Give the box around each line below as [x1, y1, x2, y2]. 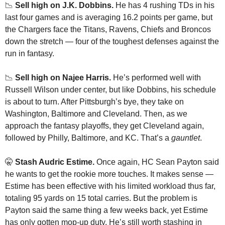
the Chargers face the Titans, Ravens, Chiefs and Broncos [5, 25, 211, 34]
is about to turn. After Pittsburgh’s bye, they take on [5, 97, 184, 106]
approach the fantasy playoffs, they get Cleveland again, [5, 122, 204, 131]
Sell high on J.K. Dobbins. [15, 1, 114, 10]
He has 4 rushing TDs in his [114, 1, 214, 10]
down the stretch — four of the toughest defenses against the [5, 37, 219, 46]
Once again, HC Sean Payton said [96, 158, 219, 167]
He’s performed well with [113, 73, 201, 82]
